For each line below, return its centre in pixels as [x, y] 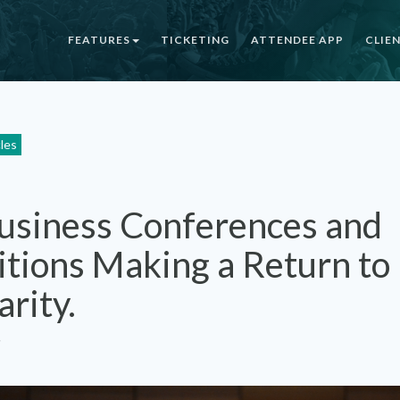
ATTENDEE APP [297, 40]
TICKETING [195, 40]
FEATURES [99, 40]
